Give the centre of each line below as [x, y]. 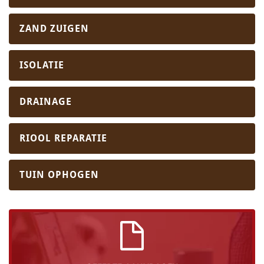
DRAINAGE [46, 102]
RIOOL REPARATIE [63, 138]
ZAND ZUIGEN [54, 29]
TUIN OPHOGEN [59, 175]
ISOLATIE [42, 65]
